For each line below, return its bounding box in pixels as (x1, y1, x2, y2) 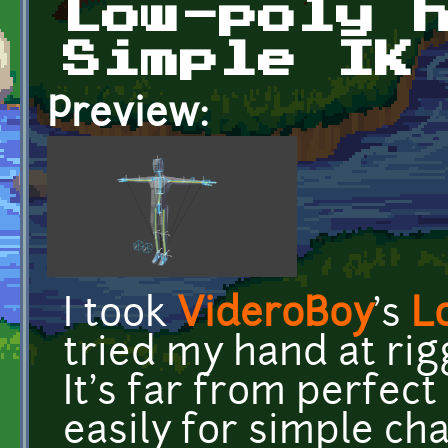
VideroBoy (177, 296, 373, 336)
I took (63, 296, 177, 336)
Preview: (47, 96, 219, 136)
